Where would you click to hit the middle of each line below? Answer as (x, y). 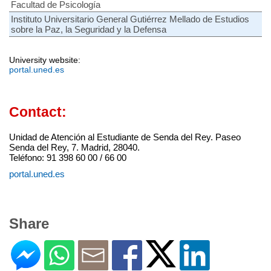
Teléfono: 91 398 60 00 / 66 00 (68, 157)
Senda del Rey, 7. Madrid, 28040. (74, 147)
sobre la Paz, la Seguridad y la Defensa (89, 29)
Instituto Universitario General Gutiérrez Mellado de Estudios (130, 19)
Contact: (38, 112)
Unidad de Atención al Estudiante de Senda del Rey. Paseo (125, 137)
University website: (45, 60)
